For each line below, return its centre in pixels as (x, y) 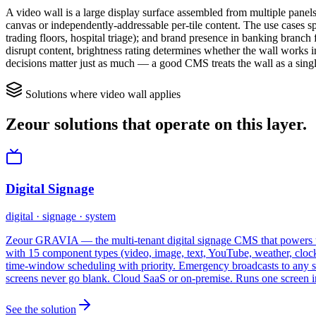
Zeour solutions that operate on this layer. (156, 124)
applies (164, 95)
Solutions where (61, 95)
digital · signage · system (61, 216)
